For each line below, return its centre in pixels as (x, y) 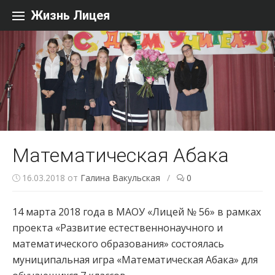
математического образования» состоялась (118, 243)
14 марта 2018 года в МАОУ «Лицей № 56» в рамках (137, 211)
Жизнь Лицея (70, 15)
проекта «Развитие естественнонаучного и (118, 227)
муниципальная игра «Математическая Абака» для (135, 259)
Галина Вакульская (120, 177)
